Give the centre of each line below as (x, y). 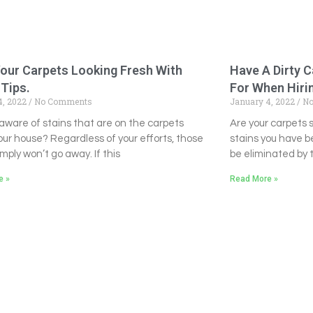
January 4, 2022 (263, 101)
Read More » (254, 179)
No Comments (63, 101)
